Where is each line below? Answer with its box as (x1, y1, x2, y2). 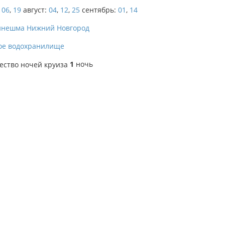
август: (23, 5, 47, 15)
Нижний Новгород (27, 23, 89, 33)
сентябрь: (82, 5, 116, 15)
